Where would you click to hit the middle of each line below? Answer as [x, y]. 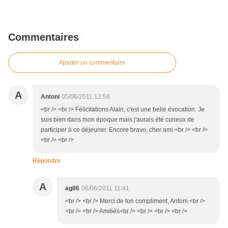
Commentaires [44, 37]
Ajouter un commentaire [92, 63]
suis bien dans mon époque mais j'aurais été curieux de [118, 120]
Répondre [47, 161]
